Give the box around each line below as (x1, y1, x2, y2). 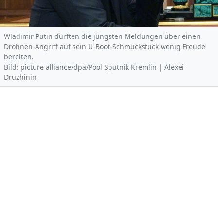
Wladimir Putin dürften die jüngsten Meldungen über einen (4, 32, 200, 41)
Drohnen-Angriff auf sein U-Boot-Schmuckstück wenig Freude (4, 42, 205, 51)
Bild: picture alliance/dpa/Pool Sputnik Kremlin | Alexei (4, 62, 184, 72)
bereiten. (4, 52, 34, 61)
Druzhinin (4, 73, 36, 82)
